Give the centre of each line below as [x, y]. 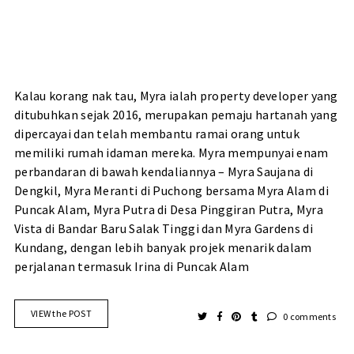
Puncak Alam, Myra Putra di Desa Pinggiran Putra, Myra [168, 210]
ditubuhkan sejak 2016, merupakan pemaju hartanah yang [175, 115]
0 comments [309, 317]
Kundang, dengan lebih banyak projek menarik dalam [163, 248]
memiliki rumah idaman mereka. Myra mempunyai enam [171, 153]
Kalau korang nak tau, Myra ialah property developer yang [176, 96]
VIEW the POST [61, 314]
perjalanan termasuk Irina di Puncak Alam [131, 267]
